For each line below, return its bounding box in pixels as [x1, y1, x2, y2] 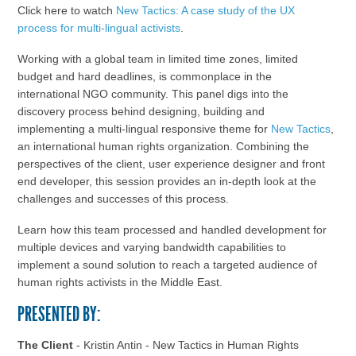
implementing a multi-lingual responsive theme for [17, 122, 271, 136]
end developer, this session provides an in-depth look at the [17, 175, 316, 188]
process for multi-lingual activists [17, 21, 180, 35]
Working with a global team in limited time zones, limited [17, 52, 298, 66]
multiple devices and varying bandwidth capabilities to [17, 241, 286, 254]
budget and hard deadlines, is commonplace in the [17, 70, 272, 83]
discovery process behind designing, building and [17, 105, 265, 118]
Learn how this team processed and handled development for [17, 223, 327, 237]
